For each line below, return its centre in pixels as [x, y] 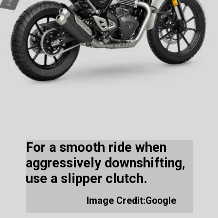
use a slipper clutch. [87, 179]
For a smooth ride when [96, 148]
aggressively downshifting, [106, 163]
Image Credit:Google [132, 200]
